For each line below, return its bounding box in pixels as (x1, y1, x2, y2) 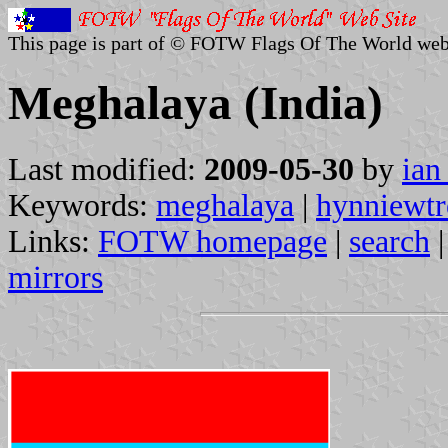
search (349, 223, 430, 259)
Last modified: (8, 151, 204, 187)
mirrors (8, 259, 103, 295)
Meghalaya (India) (8, 77, 383, 130)
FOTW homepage (98, 223, 327, 259)
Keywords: (8, 187, 156, 223)
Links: (8, 223, 98, 259)
